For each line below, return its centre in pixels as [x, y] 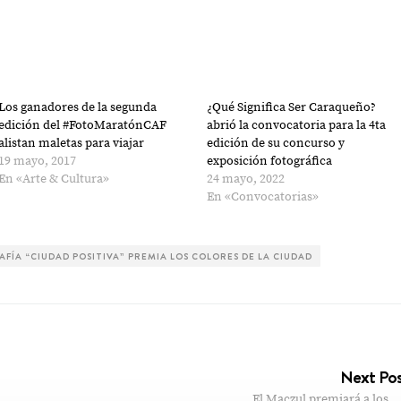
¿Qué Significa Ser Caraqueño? [292, 107]
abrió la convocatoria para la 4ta [297, 125]
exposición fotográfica [270, 161]
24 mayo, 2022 [246, 179]
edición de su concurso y [276, 143]
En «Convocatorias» [263, 197]
